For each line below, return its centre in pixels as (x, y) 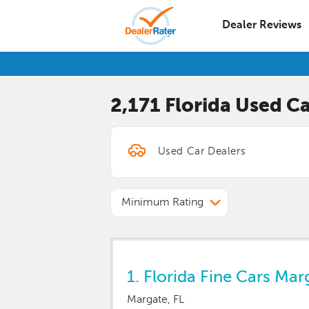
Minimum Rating (162, 203)
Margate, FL (156, 300)
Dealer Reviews (262, 26)
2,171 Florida (171, 106)
